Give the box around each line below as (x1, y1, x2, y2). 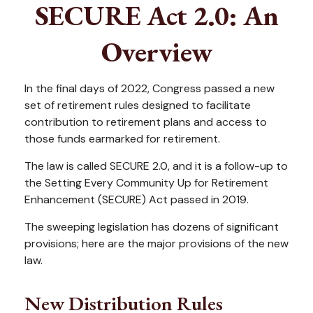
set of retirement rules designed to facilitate (24, 98, 251, 112)
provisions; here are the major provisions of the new (24, 236, 289, 251)
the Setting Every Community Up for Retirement (24, 175, 268, 190)
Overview (101, 34, 212, 70)
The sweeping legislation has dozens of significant (24, 219, 279, 234)
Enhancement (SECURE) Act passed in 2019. (24, 192, 249, 207)
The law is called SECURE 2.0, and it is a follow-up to (24, 159, 288, 173)
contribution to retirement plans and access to (24, 115, 267, 129)
